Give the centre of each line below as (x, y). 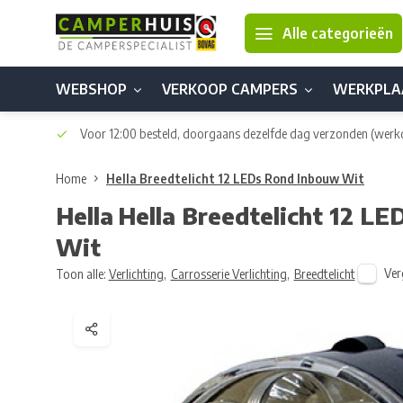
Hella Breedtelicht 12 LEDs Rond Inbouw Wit (235, 179)
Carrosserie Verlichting (228, 273)
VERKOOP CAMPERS (230, 89)
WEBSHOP (91, 89)
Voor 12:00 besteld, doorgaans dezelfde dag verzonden (224, 134)
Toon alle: (81, 273)
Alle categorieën (338, 33)
